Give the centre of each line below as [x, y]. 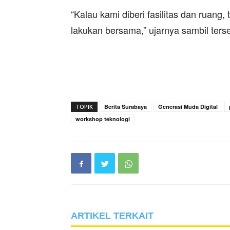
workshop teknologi [103, 119]
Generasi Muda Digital [188, 107]
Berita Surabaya [126, 107]
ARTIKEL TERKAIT [112, 216]
